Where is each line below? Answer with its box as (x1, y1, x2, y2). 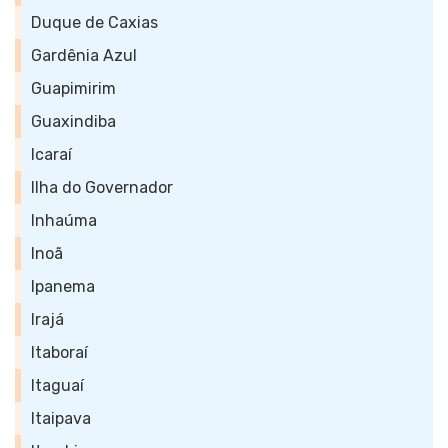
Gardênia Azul (31, 46, 137, 65)
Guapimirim (31, 79, 116, 98)
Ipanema (31, 277, 95, 296)
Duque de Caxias (31, 13, 158, 32)
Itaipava (31, 409, 91, 428)
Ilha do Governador (31, 178, 173, 197)
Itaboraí (31, 343, 88, 362)
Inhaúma (31, 211, 97, 230)
